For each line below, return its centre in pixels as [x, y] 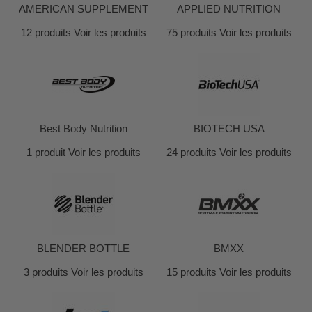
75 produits [191, 32]
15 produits [191, 272]
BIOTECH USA [229, 128]
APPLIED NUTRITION [229, 9]
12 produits [46, 32]
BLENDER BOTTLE [83, 248]
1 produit [46, 152]
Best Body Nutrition [83, 128]
